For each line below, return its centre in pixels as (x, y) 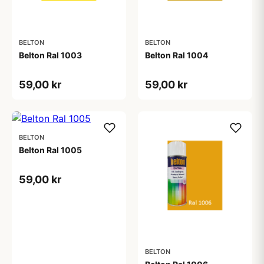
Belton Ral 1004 (176, 55)
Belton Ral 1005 (50, 150)
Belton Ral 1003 (50, 55)
